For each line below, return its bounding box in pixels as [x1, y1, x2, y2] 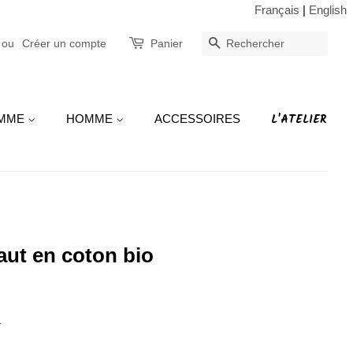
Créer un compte [22, 37, 106, 50]
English [309, 3, 347, 17]
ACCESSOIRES [154, 112, 240, 125]
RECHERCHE [221, 37, 303, 50]
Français [255, 3, 299, 17]
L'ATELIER [271, 110, 327, 129]
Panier [150, 37, 183, 50]
